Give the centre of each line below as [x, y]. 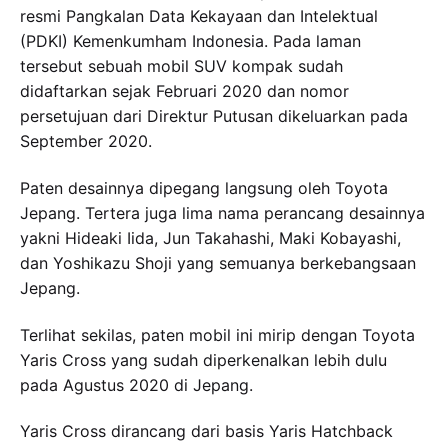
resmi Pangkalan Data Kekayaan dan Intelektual [199, 16]
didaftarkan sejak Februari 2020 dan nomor [184, 91]
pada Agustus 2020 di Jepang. [136, 384]
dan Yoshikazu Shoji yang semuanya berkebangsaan [218, 263]
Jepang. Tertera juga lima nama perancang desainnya [222, 213]
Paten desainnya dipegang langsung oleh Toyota [204, 188]
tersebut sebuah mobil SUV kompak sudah [181, 66]
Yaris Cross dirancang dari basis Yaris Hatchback [206, 431]
